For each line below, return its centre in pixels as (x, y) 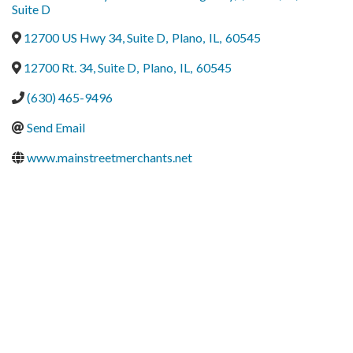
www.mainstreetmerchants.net (110, 157)
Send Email (56, 127)
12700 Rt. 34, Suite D (80, 67)
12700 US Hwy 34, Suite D (95, 37)
